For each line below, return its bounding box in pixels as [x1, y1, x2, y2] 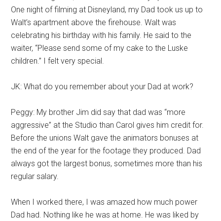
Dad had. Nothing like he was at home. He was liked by [11, 210, 199, 220]
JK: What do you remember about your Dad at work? [11, 82, 194, 91]
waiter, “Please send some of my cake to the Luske [11, 43, 188, 53]
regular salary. [11, 172, 59, 181]
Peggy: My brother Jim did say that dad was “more [11, 108, 186, 117]
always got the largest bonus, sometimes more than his [11, 159, 203, 168]
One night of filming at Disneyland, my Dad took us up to [11, 5, 203, 14]
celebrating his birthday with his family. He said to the [11, 31, 192, 40]
